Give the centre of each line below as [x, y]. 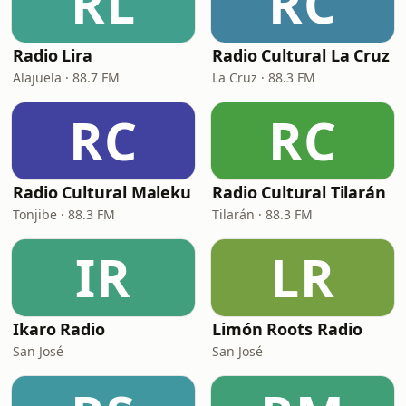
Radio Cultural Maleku [102, 192]
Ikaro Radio [59, 329]
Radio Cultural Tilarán [300, 192]
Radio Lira [53, 55]
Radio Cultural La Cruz [301, 55]
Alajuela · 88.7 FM [66, 77]
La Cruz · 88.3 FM [264, 77]
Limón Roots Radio [287, 329]
